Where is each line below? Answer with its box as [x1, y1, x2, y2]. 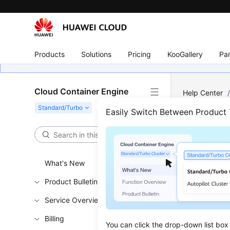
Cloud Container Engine [34, 86, 129, 97]
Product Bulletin [45, 177, 98, 186]
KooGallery [167, 49, 203, 59]
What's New [45, 159, 85, 167]
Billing [45, 214, 65, 223]
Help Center [183, 88, 223, 97]
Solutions [81, 49, 112, 59]
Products [34, 49, 65, 59]
